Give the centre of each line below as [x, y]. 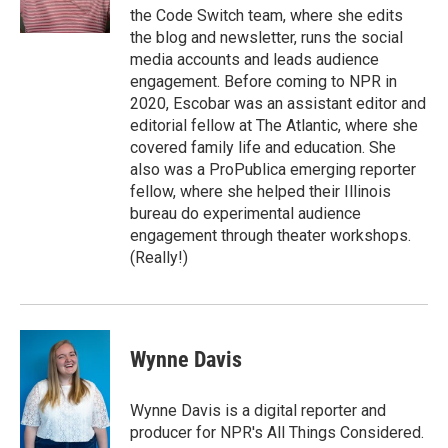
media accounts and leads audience [254, 59]
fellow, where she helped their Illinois [260, 191]
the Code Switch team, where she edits [266, 15]
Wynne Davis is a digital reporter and [258, 410]
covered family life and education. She [263, 147]
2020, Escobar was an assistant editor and [278, 103]
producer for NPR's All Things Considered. [277, 432]
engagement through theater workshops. [270, 235]
